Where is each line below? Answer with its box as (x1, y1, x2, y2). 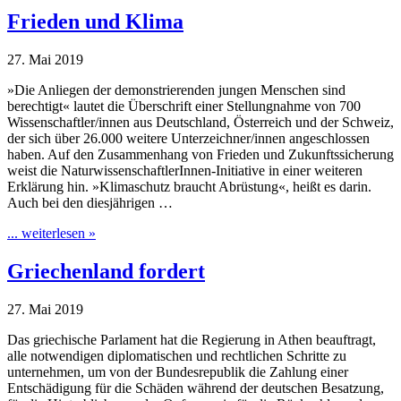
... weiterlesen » (7, 226, 96, 242)
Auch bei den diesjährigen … (7, 195, 173, 211)
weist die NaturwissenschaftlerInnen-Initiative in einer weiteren (7, 163, 363, 179)
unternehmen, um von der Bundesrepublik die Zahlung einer (7, 363, 348, 380)
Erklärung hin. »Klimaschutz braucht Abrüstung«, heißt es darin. (7, 179, 371, 195)
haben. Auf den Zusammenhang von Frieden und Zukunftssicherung (7, 147, 394, 163)
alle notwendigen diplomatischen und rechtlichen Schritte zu (7, 347, 346, 363)
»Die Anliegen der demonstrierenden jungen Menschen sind (7, 82, 346, 98)
